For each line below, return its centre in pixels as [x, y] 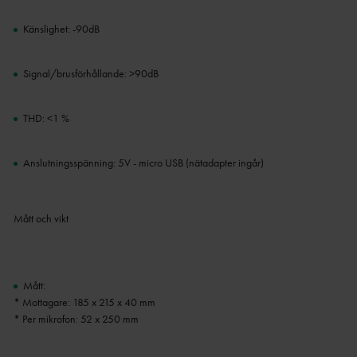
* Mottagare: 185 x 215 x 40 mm [84, 302]
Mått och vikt [41, 219]
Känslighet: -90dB [61, 29]
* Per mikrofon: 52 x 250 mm [76, 319]
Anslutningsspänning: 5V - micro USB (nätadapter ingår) [143, 163]
